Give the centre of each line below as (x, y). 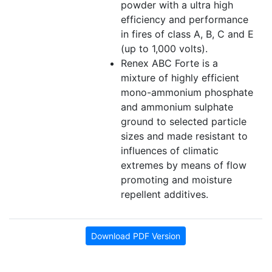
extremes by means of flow (184, 165)
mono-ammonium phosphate (187, 92)
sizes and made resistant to (184, 136)
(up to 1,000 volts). (164, 48)
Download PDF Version (136, 236)
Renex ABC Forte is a (169, 63)
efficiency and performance (185, 19)
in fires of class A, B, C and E (187, 34)
